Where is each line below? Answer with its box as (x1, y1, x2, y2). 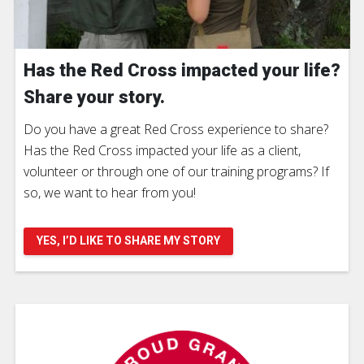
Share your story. (24, 87, 165, 108)
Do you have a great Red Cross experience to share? (24, 120, 328, 139)
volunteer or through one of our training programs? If (24, 162, 329, 181)
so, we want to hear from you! (24, 184, 196, 202)
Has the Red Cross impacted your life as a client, (24, 141, 301, 160)
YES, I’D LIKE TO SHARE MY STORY (37, 234, 220, 248)
